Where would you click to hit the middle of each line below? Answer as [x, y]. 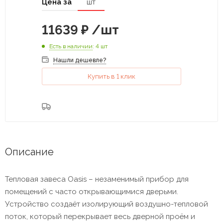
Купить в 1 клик [111, 76]
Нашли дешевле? [80, 60]
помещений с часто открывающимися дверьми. [92, 191]
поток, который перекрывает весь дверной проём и [100, 216]
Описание [29, 152]
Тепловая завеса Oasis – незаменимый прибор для [97, 179]
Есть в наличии [71, 46]
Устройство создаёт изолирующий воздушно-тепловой [107, 204]
